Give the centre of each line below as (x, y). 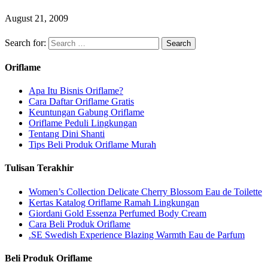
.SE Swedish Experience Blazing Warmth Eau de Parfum (137, 234)
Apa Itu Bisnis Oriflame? (76, 91)
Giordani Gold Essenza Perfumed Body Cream (118, 213)
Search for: (25, 42)
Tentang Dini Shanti (67, 134)
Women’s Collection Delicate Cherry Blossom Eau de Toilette (145, 191)
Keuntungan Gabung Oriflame (86, 112)
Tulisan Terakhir (39, 168)
